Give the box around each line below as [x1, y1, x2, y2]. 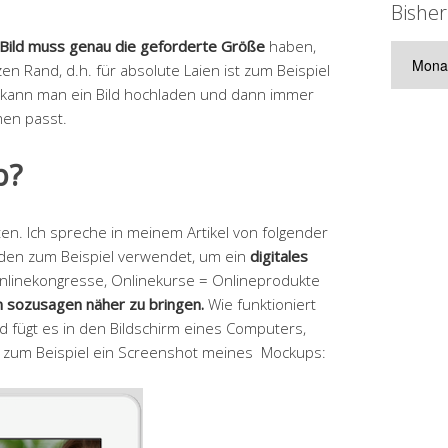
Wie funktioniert [204, 293, 316, 314]
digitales [250, 245, 308, 266]
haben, [265, 35, 316, 56]
